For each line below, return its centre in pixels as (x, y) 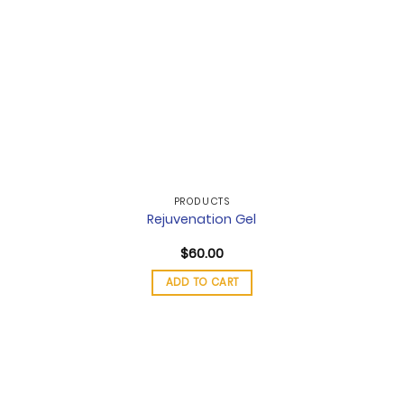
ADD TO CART (202, 283)
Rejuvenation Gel (202, 219)
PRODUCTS (202, 202)
